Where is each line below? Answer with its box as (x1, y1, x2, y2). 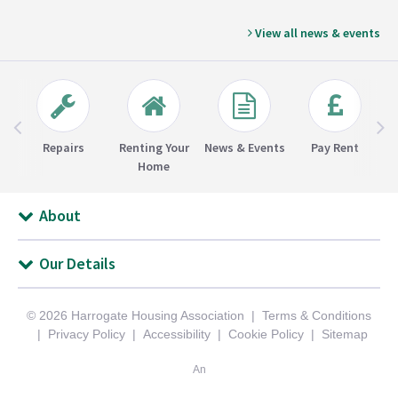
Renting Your (118, 139, 189, 156)
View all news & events (252, 25, 380, 42)
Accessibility (143, 327, 211, 342)
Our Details (39, 253, 115, 275)
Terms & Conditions (262, 308, 371, 323)
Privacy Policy (48, 327, 125, 342)
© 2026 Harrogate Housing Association (27, 308, 244, 323)
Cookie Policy (228, 327, 304, 342)
